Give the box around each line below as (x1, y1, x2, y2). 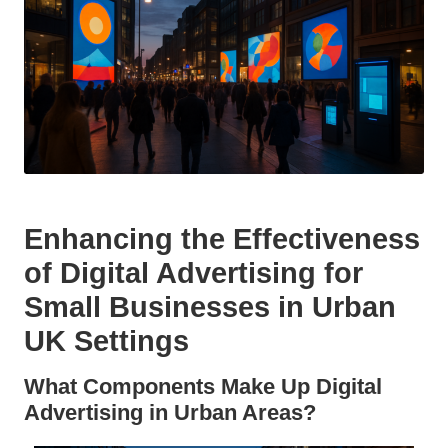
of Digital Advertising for (24, 256, 363, 289)
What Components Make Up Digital (24, 373, 382, 399)
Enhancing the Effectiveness (24, 222, 420, 255)
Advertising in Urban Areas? (24, 399, 316, 425)
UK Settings (24, 324, 189, 357)
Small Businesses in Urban (24, 290, 396, 323)
